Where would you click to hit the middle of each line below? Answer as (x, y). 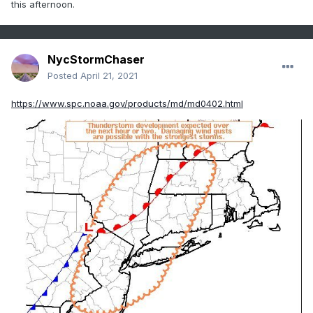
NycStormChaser (96, 60)
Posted (64, 76)
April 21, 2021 (109, 76)
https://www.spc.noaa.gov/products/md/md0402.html (127, 104)
